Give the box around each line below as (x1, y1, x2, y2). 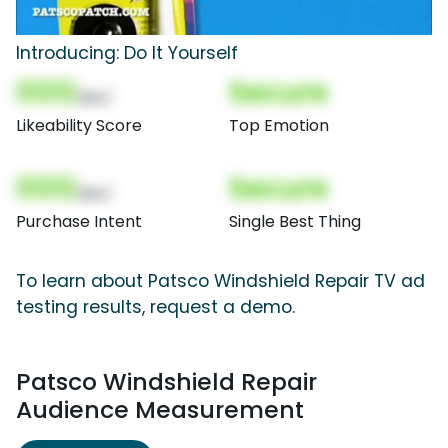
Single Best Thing (229, 209, 361, 233)
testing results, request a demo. (16, 294, 295, 319)
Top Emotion (229, 113, 329, 137)
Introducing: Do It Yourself (16, 40, 238, 65)
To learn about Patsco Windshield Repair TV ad (16, 268, 425, 293)
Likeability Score (16, 113, 142, 137)
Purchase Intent (16, 209, 142, 233)
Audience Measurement (16, 392, 304, 426)
